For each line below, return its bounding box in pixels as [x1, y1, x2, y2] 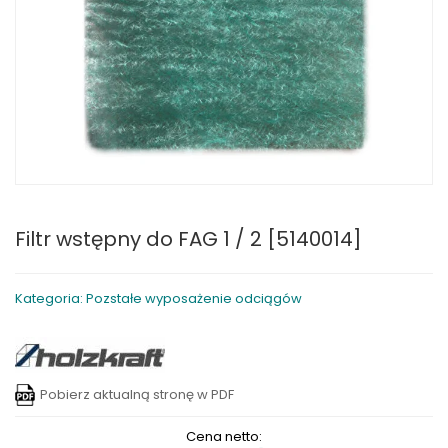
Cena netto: [186, 427, 262, 446]
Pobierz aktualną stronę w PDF [40, 385, 234, 404]
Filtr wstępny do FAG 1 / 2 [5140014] [15, 225, 362, 253]
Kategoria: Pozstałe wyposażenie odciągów [15, 289, 302, 308]
